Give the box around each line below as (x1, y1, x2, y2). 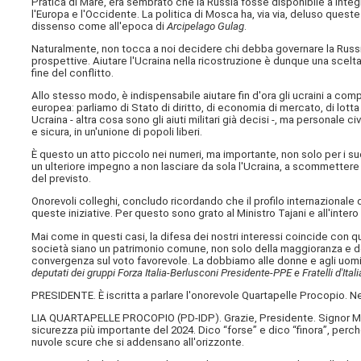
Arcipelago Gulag (167, 19, 245, 32)
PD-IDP (180, 312, 216, 325)
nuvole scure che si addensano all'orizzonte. (31, 336, 245, 349)
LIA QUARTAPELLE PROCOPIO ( (31, 312, 181, 325)
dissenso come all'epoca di (31, 19, 168, 32)
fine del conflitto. (31, 66, 114, 79)
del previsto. (31, 172, 92, 185)
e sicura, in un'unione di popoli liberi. (31, 126, 203, 139)
